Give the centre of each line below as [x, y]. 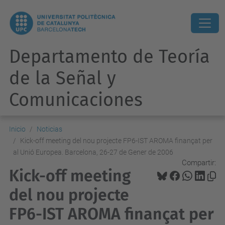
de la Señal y [63, 78]
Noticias [49, 129]
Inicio [17, 129]
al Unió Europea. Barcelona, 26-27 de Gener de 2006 [93, 152]
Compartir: [199, 162]
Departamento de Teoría [109, 57]
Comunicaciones [76, 100]
